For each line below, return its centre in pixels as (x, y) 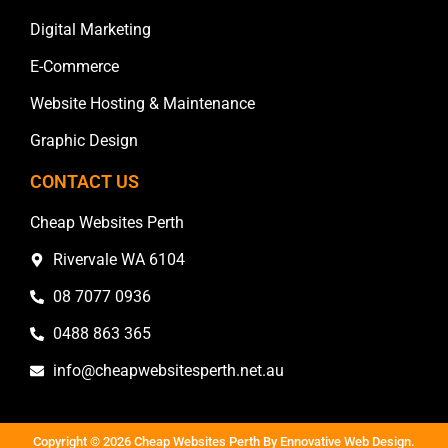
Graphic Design (84, 141)
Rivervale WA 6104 (118, 260)
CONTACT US (84, 182)
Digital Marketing (90, 30)
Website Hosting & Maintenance (142, 104)
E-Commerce (74, 67)
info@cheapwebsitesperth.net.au (168, 371)
